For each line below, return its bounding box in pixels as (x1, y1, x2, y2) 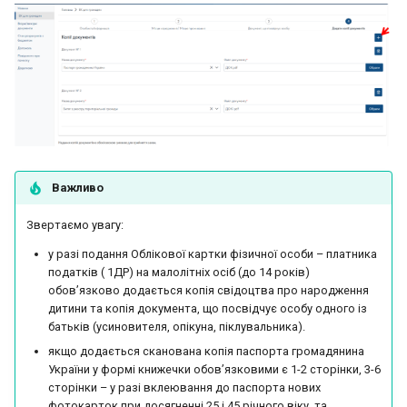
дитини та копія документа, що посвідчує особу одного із (48, 302, 367, 316)
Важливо (52, 180, 104, 194)
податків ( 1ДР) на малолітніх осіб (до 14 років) (48, 265, 310, 280)
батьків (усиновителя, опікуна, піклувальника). (48, 320, 305, 334)
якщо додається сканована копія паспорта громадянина (48, 343, 364, 358)
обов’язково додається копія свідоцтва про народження (48, 283, 369, 298)
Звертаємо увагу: (26, 217, 124, 232)
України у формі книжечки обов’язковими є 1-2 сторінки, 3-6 (48, 362, 381, 376)
